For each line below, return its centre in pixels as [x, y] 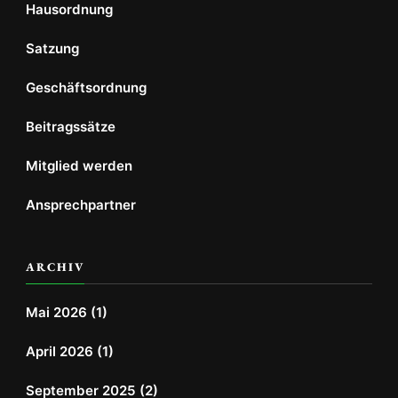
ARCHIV [55, 267]
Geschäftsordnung [86, 87]
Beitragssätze [71, 126]
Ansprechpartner [81, 204]
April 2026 [60, 351]
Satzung [52, 48]
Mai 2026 [56, 312]
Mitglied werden [79, 165]
